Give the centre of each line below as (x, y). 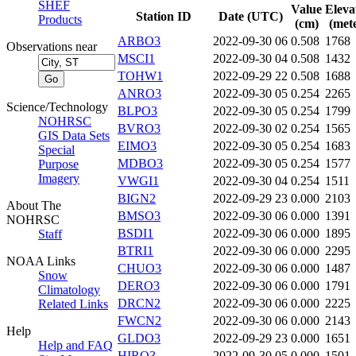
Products (60, 19)
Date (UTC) (250, 17)
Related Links (73, 304)
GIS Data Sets (74, 135)
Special (56, 150)
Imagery (59, 178)
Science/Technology (57, 107)
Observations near (52, 46)
